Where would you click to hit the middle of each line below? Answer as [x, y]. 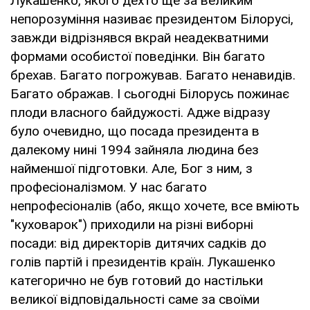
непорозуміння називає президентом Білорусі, [152, 19]
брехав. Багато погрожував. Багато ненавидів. [153, 75]
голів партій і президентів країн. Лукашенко [143, 262]
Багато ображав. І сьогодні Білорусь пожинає [150, 93]
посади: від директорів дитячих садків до [138, 243]
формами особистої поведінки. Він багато [138, 56]
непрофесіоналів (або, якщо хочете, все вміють [155, 206]
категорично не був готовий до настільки [137, 280]
